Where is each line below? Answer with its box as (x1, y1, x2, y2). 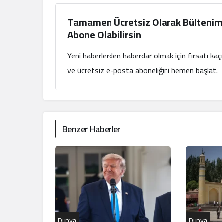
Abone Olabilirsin (67, 25, 141, 44)
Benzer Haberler (62, 120, 121, 137)
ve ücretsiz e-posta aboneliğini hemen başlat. (67, 62, 218, 78)
